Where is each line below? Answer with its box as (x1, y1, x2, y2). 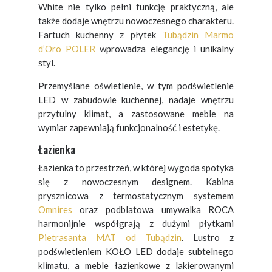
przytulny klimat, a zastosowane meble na (38, 107, 234, 119)
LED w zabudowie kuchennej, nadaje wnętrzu (38, 93, 234, 105)
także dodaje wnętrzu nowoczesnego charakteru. (38, 15, 234, 26)
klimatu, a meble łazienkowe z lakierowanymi (38, 259, 234, 271)
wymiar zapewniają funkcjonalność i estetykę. (38, 121, 220, 133)
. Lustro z (182, 231, 234, 243)
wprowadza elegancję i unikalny (95, 42, 234, 54)
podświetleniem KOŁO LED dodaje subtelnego (38, 245, 234, 257)
